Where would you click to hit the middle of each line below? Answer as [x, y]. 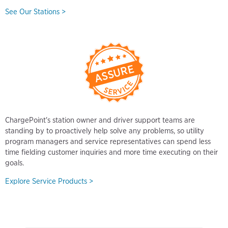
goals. [15, 163]
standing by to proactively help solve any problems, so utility [105, 131]
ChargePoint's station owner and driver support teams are [100, 120]
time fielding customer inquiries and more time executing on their [111, 152]
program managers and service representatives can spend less [108, 142]
